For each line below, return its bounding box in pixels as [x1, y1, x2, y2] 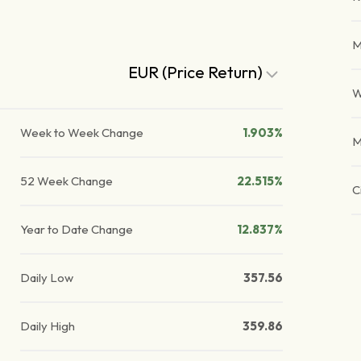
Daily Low [20, 270, 74, 286]
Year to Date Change [20, 222, 134, 238]
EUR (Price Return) [128, 62, 267, 83]
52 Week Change [20, 173, 114, 189]
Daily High [20, 318, 76, 334]
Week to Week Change [20, 125, 144, 141]
